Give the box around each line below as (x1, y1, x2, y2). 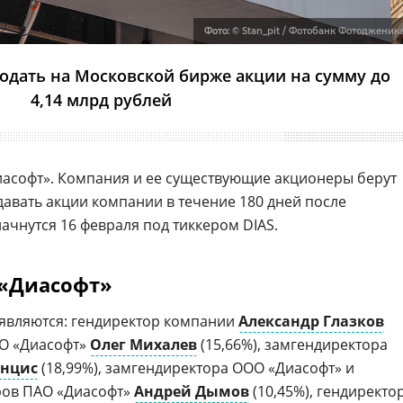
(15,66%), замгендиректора (197, 335, 388, 354)
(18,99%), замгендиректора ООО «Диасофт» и (38, 358, 354, 378)
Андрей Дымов (134, 381, 249, 401)
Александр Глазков (238, 311, 384, 331)
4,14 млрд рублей (30, 89, 172, 111)
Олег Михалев (90, 335, 197, 354)
